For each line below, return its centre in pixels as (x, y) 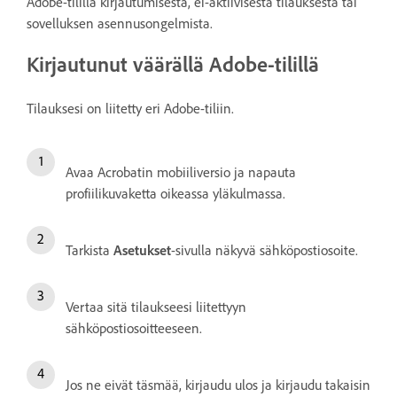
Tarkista (90, 250)
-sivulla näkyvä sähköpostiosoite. (265, 250)
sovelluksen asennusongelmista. (120, 23)
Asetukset (142, 250)
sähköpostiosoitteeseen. (134, 328)
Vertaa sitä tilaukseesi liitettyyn (156, 307)
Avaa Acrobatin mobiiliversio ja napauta (181, 172)
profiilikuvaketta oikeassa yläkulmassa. (175, 193)
